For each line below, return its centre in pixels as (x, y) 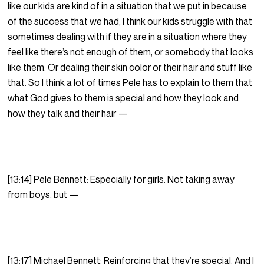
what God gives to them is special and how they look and (123, 98)
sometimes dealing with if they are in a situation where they (128, 37)
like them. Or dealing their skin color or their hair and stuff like (130, 67)
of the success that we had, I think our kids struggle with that (130, 22)
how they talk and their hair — (69, 113)
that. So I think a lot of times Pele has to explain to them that (130, 83)
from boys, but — (44, 195)
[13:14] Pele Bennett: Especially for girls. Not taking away (121, 179)
